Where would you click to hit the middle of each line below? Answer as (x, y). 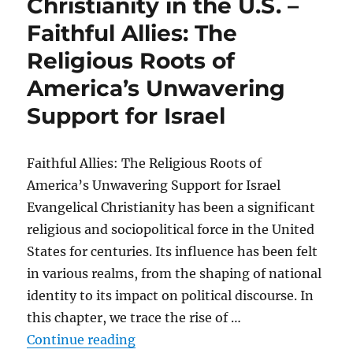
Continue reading (82, 340)
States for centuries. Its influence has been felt (173, 251)
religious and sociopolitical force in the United (171, 229)
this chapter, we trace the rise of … (134, 318)
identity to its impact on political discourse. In (171, 295)
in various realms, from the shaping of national (175, 273)
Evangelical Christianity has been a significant (171, 207)
